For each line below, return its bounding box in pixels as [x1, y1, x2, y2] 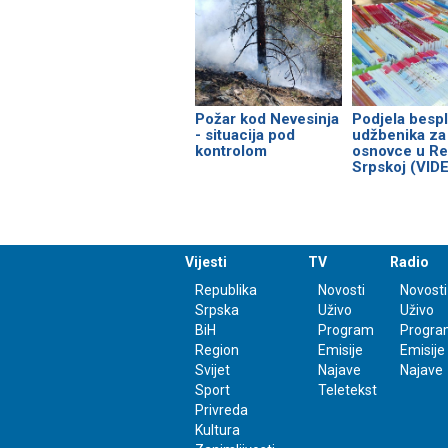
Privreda [195, 402, 248, 419]
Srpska [195, 302, 239, 319]
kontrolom [195, 141, 267, 160]
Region [195, 342, 239, 359]
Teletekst [317, 382, 377, 399]
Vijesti [185, 254, 227, 271]
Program [317, 322, 374, 339]
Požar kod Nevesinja [195, 109, 339, 128]
